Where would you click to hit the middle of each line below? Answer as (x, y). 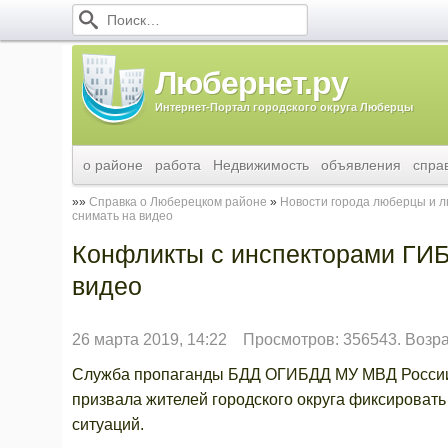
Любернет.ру (251, 83)
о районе (113, 165)
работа (178, 165)
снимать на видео (122, 216)
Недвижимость (261, 165)
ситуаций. (108, 424)
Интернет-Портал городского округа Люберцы (284, 107)
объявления (361, 165)
